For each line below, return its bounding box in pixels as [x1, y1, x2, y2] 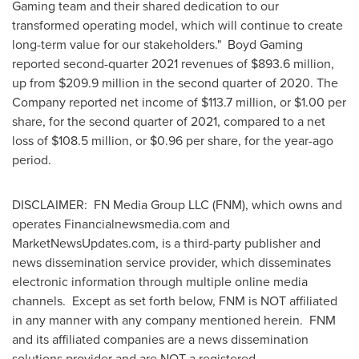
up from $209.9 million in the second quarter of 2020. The [12, 74, 338, 92]
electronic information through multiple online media [12, 272, 308, 291]
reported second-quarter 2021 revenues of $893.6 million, [12, 54, 334, 73]
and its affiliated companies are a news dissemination [12, 330, 309, 349]
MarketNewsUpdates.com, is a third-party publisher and [12, 234, 321, 252]
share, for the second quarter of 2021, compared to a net [12, 112, 325, 131]
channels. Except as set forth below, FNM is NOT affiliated [12, 292, 337, 310]
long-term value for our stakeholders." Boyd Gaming [12, 35, 303, 54]
